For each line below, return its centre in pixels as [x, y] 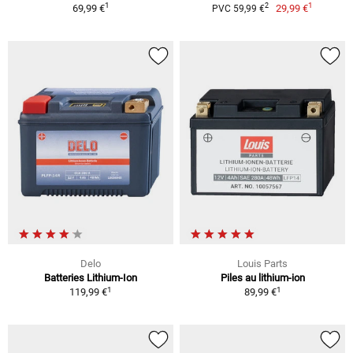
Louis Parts [262, 264]
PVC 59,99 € [238, 8]
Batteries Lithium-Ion [91, 278]
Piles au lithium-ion [262, 278]
